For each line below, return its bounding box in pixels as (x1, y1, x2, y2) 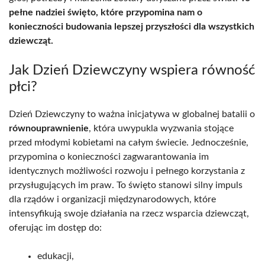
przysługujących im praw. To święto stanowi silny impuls (9, 180, 243, 190)
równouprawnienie (9, 123, 89, 133)
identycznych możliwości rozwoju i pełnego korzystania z (9, 166, 245, 176)
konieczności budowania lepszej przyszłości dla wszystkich (9, 21, 254, 31)
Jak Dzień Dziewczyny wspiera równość (9, 63, 255, 77)
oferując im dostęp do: (9, 222, 102, 232)
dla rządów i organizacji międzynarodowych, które (9, 194, 216, 204)
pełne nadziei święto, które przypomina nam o (9, 7, 202, 17)
